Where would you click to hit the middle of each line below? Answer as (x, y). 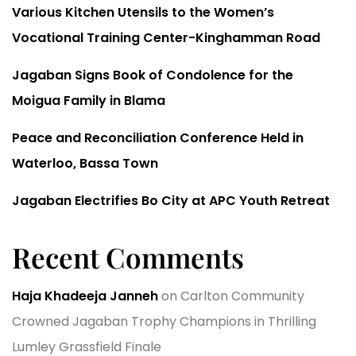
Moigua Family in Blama (89, 100)
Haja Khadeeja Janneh (85, 296)
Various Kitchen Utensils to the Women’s (143, 12)
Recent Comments (128, 257)
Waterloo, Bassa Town (85, 163)
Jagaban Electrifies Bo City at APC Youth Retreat (171, 200)
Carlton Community (242, 296)
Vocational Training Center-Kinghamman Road (166, 37)
